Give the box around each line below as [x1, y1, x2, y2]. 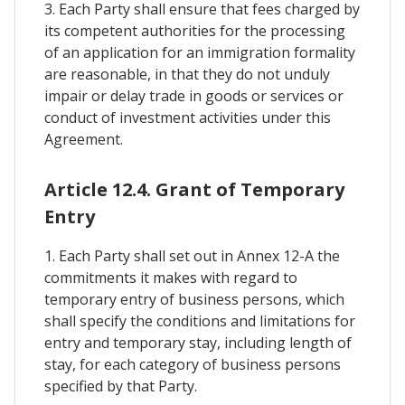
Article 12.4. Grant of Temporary [44, 176, 344, 202]
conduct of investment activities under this [44, 107, 331, 127]
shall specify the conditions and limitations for [44, 310, 355, 331]
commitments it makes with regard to [44, 267, 297, 287]
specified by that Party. [44, 375, 197, 396]
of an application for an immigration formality [44, 42, 355, 62]
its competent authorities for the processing [44, 20, 345, 41]
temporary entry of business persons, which [44, 288, 344, 309]
